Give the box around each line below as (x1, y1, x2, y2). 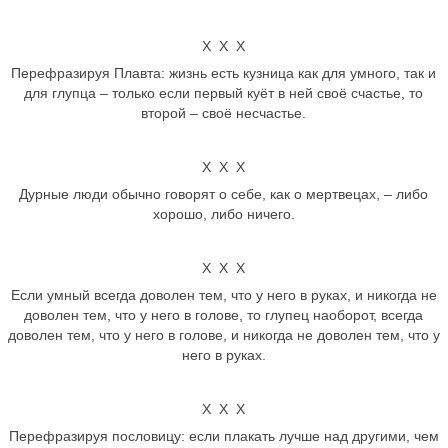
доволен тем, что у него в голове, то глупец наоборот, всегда (24, 307, 424, 323)
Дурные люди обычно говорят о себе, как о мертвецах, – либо (19, 186, 429, 202)
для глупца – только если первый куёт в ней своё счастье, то (24, 85, 424, 101)
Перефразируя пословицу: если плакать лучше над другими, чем (8, 428, 439, 444)
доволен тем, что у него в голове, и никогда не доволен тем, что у (7, 327, 440, 343)
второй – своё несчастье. (141, 105, 307, 121)
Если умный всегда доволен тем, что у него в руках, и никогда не (10, 287, 437, 303)
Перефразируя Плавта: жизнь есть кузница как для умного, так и (11, 65, 437, 81)
